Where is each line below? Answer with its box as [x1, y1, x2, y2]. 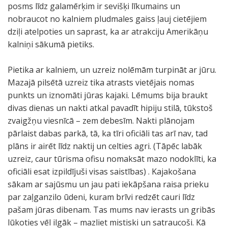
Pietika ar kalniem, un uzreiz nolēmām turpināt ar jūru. [8, 64, 216, 75]
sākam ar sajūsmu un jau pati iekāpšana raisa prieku [8, 179, 209, 190]
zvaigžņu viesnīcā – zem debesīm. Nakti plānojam [8, 115, 194, 126]
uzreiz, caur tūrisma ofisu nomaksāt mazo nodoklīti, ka [8, 153, 216, 164]
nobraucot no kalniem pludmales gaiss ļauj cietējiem [8, 13, 207, 24]
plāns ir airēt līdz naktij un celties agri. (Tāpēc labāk [8, 140, 202, 152]
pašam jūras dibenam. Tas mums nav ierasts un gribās [8, 204, 215, 215]
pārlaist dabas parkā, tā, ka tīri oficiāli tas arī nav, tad [8, 128, 208, 139]
